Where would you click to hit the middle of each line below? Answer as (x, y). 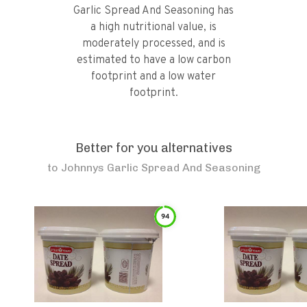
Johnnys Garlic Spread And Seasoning (160, 168)
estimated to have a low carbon (153, 60)
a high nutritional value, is (153, 27)
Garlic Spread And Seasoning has (153, 11)
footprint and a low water (153, 77)
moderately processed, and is (153, 44)
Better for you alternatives (153, 148)
